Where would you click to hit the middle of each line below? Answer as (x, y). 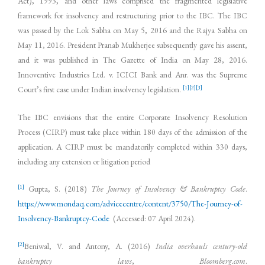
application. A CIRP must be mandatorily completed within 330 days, (132, 146)
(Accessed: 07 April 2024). (153, 219)
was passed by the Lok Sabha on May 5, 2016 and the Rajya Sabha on (132, 30)
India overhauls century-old (201, 246)
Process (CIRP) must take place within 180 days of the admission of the (132, 132)
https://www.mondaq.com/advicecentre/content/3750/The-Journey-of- (130, 204)
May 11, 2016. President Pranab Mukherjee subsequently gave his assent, (132, 45)
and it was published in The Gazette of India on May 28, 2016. (132, 59)
